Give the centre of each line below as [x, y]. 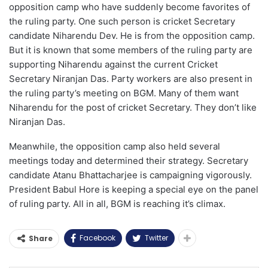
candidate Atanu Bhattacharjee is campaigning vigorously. [130, 175]
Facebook [98, 237]
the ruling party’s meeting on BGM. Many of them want [124, 93]
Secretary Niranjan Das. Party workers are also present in [131, 78]
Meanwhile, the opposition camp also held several [115, 146]
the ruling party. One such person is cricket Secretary [122, 21]
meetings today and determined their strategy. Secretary [129, 160]
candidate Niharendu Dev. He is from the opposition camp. [132, 35]
